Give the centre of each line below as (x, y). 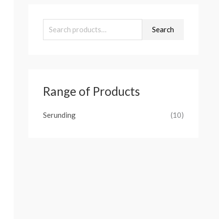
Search (163, 29)
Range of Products (91, 91)
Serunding (59, 115)
